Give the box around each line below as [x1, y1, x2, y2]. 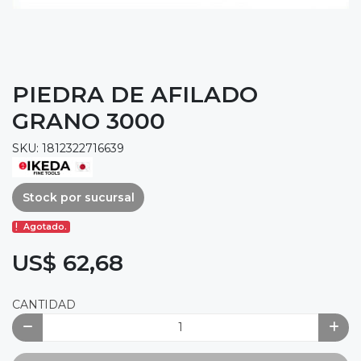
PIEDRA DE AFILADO [12, 81, 258, 109]
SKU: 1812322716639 [12, 141, 124, 156]
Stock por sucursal [22, 189, 135, 205]
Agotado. [23, 221, 68, 232]
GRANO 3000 [12, 107, 165, 135]
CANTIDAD [12, 297, 76, 312]
